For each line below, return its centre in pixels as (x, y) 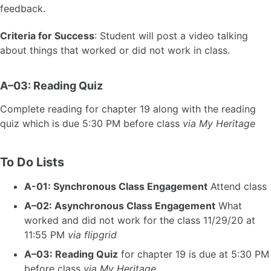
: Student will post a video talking (171, 36)
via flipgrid (92, 235)
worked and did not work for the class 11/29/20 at (140, 220)
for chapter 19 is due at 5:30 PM (194, 254)
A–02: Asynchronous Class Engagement (120, 206)
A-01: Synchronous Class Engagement (116, 187)
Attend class (237, 187)
